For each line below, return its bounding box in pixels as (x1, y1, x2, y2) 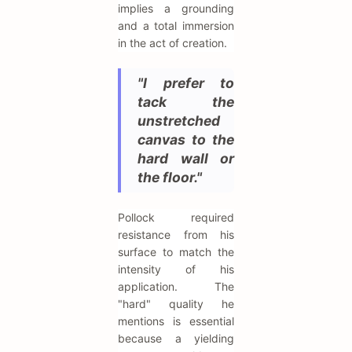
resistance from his (118, 228, 234, 242)
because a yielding (118, 332, 234, 346)
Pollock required (118, 211, 234, 225)
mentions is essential (118, 314, 234, 328)
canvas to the (137, 131, 234, 148)
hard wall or (137, 150, 234, 167)
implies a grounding (118, 2, 234, 16)
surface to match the (118, 245, 234, 259)
